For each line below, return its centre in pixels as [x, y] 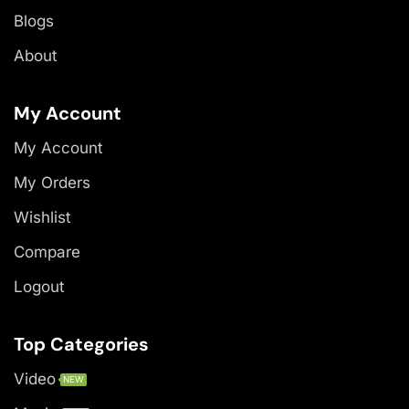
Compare [47, 252]
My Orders [52, 182]
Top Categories [81, 344]
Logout [39, 286]
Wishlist [42, 217]
